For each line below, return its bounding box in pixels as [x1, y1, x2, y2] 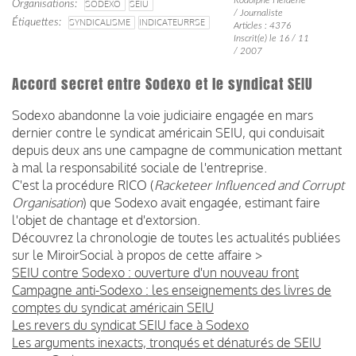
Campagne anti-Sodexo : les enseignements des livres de [12, 281, 331, 298]
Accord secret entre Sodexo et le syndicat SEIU [12, 73, 313, 95]
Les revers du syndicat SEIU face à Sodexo [12, 316, 249, 333]
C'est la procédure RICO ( [12, 176, 154, 193]
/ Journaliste [233, 7, 283, 17]
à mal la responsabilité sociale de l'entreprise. [12, 159, 267, 176]
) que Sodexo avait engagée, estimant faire [83, 194, 320, 211]
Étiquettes [12, 16, 59, 28]
